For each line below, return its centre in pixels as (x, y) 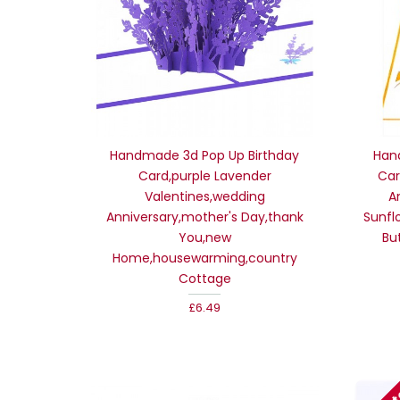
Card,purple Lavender (204, 175)
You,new (204, 237)
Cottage (204, 278)
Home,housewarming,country (204, 258)
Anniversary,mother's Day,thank (204, 217)
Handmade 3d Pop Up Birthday (205, 155)
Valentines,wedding (204, 196)
